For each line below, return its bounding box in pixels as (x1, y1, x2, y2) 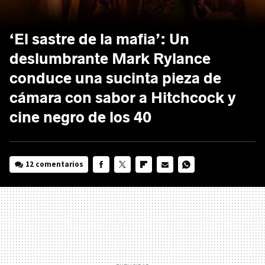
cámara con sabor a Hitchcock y (9, 88, 236, 107)
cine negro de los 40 (9, 108, 151, 127)
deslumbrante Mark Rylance (9, 49, 211, 68)
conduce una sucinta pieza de (9, 69, 221, 88)
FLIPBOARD (135, 175, 173, 186)
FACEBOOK (93, 175, 129, 186)
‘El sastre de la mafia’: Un (9, 30, 189, 49)
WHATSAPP (178, 175, 214, 186)
